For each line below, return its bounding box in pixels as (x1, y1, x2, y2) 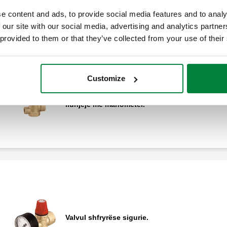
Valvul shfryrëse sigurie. (65, 213, 149, 222)
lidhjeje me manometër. (65, 100, 145, 108)
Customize (87, 74, 126, 83)
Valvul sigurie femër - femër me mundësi (65, 92, 204, 101)
